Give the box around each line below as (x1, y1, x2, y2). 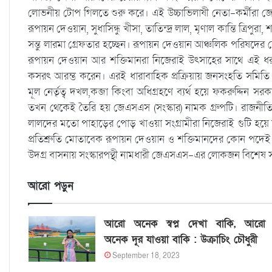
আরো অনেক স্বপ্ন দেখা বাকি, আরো (104, 217, 266, 231)
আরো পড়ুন (28, 179, 73, 194)
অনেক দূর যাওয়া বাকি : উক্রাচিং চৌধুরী (104, 233, 257, 247)
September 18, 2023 (112, 251, 180, 261)
